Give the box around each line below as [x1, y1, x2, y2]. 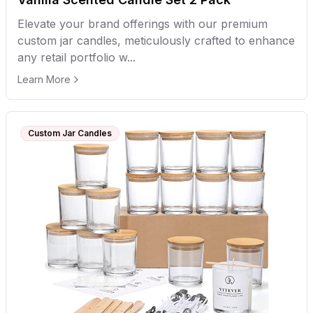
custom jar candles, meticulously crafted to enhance [17, 33, 295, 48]
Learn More [17, 73, 71, 85]
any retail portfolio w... [17, 50, 136, 64]
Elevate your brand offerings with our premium [17, 16, 268, 31]
